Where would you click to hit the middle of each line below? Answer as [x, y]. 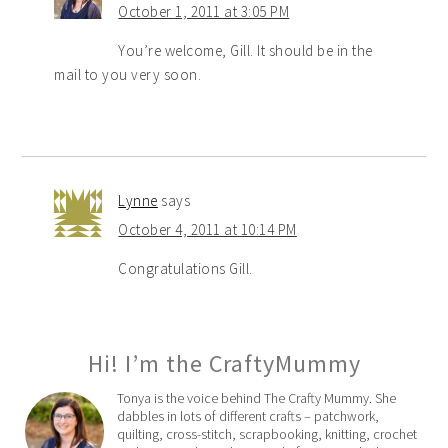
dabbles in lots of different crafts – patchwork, [248, 415]
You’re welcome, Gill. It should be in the [245, 50]
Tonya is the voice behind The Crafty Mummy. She [257, 397]
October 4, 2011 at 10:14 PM [207, 229]
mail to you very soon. [128, 74]
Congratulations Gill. [185, 268]
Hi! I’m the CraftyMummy [224, 363]
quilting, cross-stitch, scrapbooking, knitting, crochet [267, 433]
